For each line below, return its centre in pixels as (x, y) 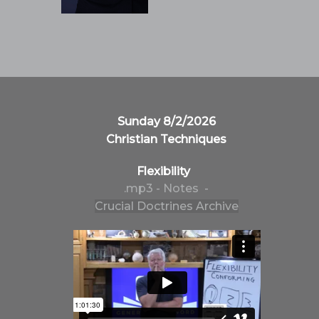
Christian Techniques (167, 140)
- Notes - (183, 189)
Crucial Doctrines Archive (166, 206)
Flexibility (167, 172)
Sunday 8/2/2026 (166, 122)
